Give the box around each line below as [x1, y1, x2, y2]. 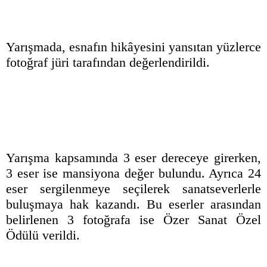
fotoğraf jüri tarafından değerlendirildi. [6, 55, 210, 70]
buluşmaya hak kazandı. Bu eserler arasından [6, 197, 261, 212]
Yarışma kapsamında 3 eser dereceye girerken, [6, 150, 261, 166]
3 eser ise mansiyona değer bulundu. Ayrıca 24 [6, 166, 261, 181]
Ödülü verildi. [6, 228, 80, 243]
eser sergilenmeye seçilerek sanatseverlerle [6, 181, 261, 197]
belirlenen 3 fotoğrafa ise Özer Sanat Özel [6, 212, 261, 228]
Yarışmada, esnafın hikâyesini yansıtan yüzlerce [6, 39, 261, 55]
